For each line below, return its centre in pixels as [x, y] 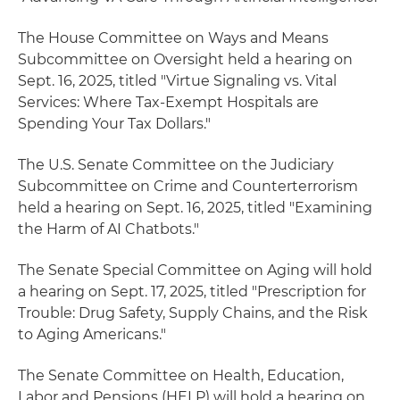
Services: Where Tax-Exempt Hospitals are [168, 102]
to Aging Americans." [92, 334]
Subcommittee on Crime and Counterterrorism [188, 186]
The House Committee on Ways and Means [173, 37]
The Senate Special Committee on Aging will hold [195, 270]
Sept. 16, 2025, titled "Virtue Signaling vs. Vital [177, 80]
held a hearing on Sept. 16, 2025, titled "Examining [195, 207]
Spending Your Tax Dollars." [114, 123]
